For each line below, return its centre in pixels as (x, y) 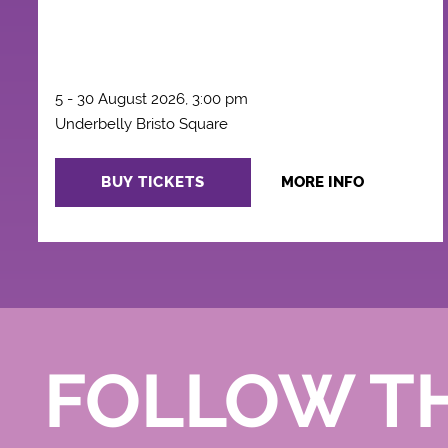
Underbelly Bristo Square (141, 124)
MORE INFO (322, 182)
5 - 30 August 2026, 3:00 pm (151, 99)
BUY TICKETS (152, 182)
